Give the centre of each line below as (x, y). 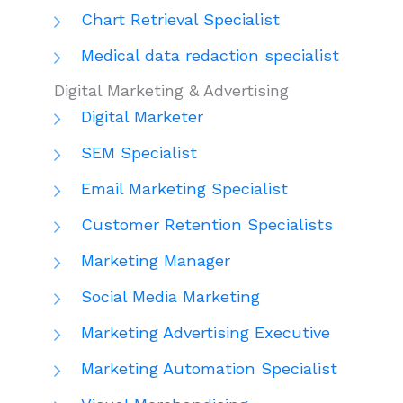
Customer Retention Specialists (207, 224)
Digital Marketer (142, 116)
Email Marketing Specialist (184, 188)
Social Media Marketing (170, 296)
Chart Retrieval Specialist (180, 19)
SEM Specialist (139, 152)
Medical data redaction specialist (210, 55)
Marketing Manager (156, 260)
